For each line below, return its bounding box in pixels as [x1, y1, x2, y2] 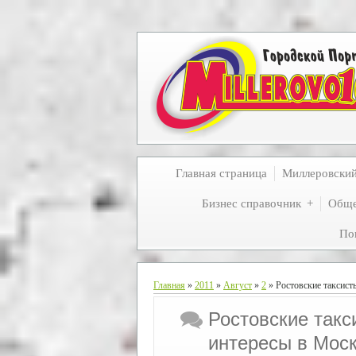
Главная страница [176, 167, 267, 180]
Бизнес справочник [202, 197, 301, 210]
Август [223, 280, 252, 291]
